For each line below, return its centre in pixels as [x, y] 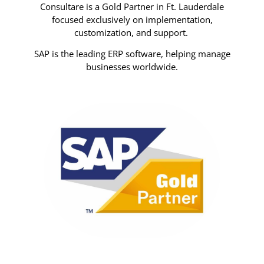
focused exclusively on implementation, [132, 19]
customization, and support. [132, 32]
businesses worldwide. [132, 67]
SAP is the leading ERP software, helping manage [132, 54]
